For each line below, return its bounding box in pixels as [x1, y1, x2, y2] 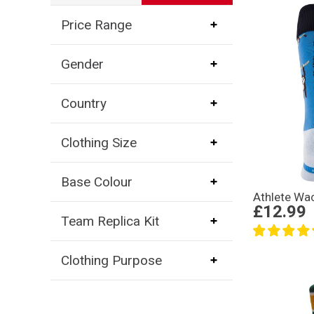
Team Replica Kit [60, 212, 159, 229]
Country [60, 95, 107, 111]
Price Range [60, 16, 132, 33]
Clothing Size [60, 134, 137, 151]
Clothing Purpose [60, 252, 162, 268]
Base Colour [60, 173, 132, 190]
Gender [60, 55, 104, 72]
